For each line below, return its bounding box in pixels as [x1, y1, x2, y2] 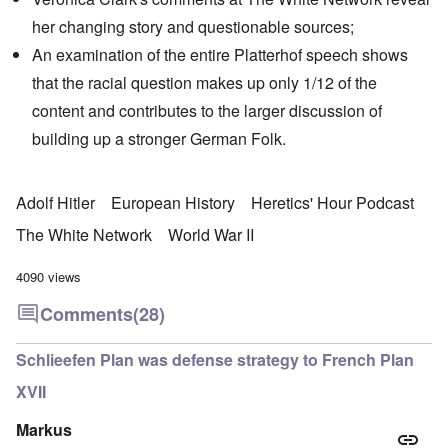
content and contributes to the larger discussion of [32, 99, 382, 123]
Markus [16, 418, 72, 442]
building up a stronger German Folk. [32, 127, 286, 151]
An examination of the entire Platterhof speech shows [32, 43, 408, 67]
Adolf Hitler [16, 191, 95, 215]
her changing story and [32, 15, 198, 39]
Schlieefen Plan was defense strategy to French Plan [16, 348, 414, 372]
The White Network [16, 223, 152, 247]
